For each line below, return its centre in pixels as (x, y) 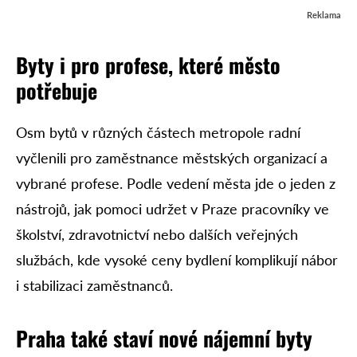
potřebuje (57, 91)
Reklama (324, 15)
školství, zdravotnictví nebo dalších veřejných (157, 235)
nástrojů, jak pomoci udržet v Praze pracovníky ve (173, 209)
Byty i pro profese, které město (148, 65)
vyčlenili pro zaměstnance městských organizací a (172, 158)
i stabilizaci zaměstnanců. (94, 286)
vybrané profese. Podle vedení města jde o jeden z (176, 184)
